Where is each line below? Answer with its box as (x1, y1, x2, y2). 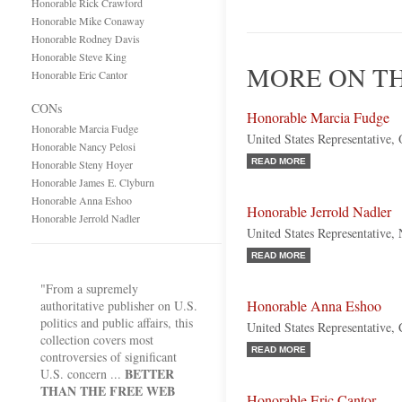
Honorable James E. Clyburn (31, 175, 154, 189)
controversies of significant (40, 348, 177, 365)
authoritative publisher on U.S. (40, 297, 197, 314)
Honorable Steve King (31, 49, 127, 64)
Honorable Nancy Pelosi (31, 139, 135, 153)
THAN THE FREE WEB (40, 381, 175, 400)
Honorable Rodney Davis (31, 31, 140, 46)
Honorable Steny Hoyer (31, 157, 133, 171)
